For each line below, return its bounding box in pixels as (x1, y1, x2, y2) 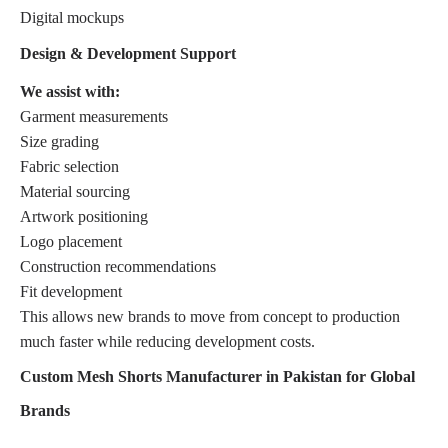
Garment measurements (20, 107, 168, 125)
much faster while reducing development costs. (20, 332, 315, 350)
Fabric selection (20, 157, 119, 175)
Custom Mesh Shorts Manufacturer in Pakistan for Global (20, 367, 415, 385)
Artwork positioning (20, 207, 148, 225)
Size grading (20, 132, 99, 150)
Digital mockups (20, 8, 124, 26)
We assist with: (20, 82, 120, 100)
